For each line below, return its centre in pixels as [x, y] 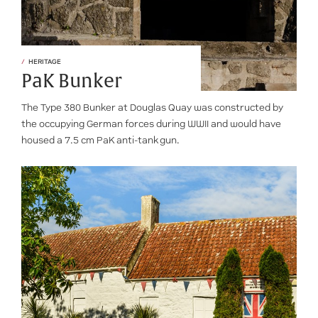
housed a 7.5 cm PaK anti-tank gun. [100, 140]
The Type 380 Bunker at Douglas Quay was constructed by [152, 108]
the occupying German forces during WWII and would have [151, 124]
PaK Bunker [72, 81]
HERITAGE [45, 61]
